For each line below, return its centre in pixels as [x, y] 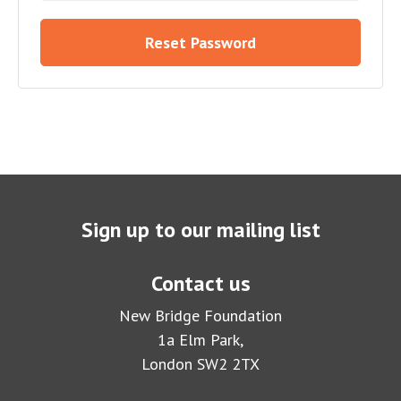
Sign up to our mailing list [200, 230]
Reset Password [223, 43]
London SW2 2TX [200, 364]
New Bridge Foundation [200, 316]
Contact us [200, 284]
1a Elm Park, [200, 340]
